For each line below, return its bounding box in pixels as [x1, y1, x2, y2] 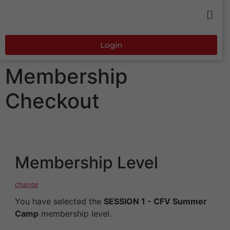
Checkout [5, 88, 100, 114]
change [14, 180, 39, 189]
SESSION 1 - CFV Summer [103, 196, 207, 207]
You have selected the [14, 196, 104, 207]
